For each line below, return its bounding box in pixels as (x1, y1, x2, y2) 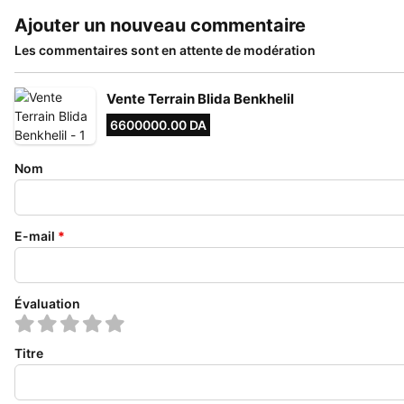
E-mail (14, 228, 55, 243)
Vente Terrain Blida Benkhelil (106, 90, 294, 107)
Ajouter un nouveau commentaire (14, 14, 306, 36)
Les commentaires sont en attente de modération (14, 42, 316, 58)
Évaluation (14, 296, 80, 311)
